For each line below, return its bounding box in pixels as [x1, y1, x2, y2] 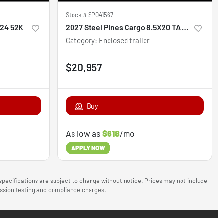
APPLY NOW [71, 144, 105, 152]
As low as [66, 127, 102, 139]
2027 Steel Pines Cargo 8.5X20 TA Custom [182, 22, 188, 32]
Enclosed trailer [99, 36, 150, 45]
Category [66, 36, 95, 45]
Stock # [66, 10, 88, 18]
